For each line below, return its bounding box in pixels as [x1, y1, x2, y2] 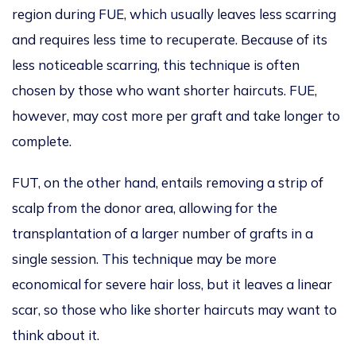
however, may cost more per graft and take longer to [12, 107, 340, 125]
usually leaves [170, 6, 256, 23]
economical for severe [12, 276, 149, 293]
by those [56, 82, 116, 99]
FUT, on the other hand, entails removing [12, 174, 267, 192]
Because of [241, 31, 309, 48]
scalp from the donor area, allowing [12, 199, 232, 217]
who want [116, 82, 180, 99]
